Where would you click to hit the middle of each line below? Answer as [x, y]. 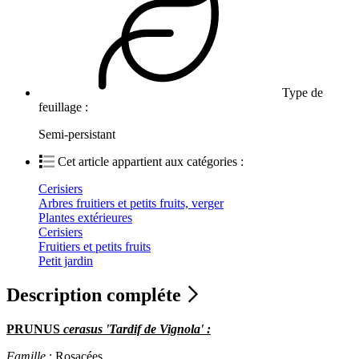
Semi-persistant [77, 135]
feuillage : [65, 107]
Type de [301, 93]
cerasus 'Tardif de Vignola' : [135, 329]
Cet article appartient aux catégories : [151, 162]
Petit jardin [66, 261]
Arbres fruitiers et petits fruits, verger [131, 204]
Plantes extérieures [85, 218]
